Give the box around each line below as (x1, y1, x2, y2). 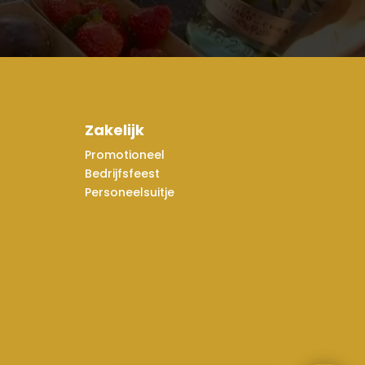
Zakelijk (85, 119, 145, 140)
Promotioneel (85, 146, 165, 163)
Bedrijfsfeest (85, 165, 161, 182)
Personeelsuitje (85, 183, 175, 200)
